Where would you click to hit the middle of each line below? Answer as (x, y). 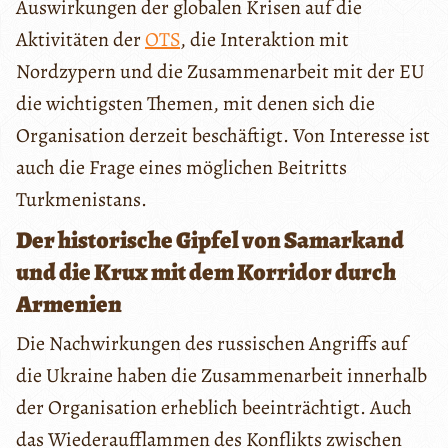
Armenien (69, 303)
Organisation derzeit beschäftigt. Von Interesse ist (223, 135)
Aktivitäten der (80, 39)
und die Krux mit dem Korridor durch (206, 271)
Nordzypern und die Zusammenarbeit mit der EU (220, 71)
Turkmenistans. (81, 199)
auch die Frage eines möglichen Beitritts (181, 167)
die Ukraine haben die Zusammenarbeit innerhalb (221, 375)
